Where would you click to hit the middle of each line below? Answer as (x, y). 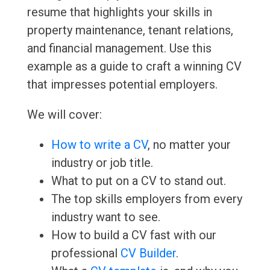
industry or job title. (102, 163)
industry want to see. (105, 217)
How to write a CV (99, 145)
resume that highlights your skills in (119, 12)
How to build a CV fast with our (133, 235)
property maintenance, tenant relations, (130, 30)
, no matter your (189, 145)
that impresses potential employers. (122, 85)
